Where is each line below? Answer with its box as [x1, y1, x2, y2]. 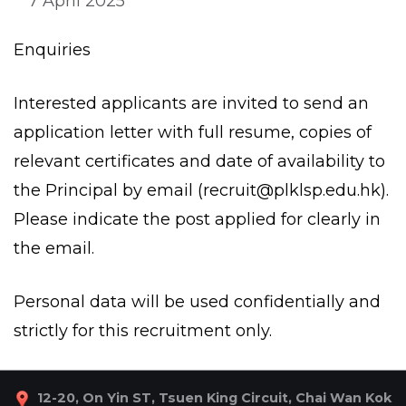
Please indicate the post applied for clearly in [14, 208, 381, 229]
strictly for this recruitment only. [14, 320, 272, 341]
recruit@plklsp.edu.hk [203, 179, 381, 200]
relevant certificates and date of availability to [14, 150, 385, 171]
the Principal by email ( [14, 179, 203, 200]
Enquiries [14, 39, 91, 60]
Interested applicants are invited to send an [14, 92, 369, 113]
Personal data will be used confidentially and [14, 291, 381, 312]
